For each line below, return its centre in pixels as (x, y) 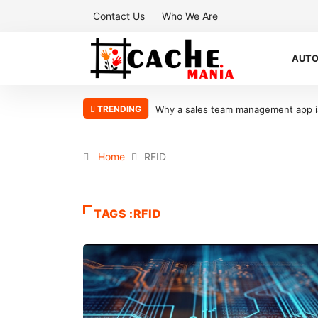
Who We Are (190, 16)
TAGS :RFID (128, 214)
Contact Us (119, 16)
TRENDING (118, 109)
